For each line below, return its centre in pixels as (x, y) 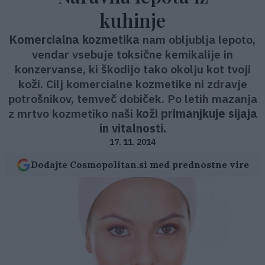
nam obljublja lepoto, (198, 39)
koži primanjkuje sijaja (196, 113)
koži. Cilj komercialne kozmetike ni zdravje (132, 84)
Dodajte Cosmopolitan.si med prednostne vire (140, 165)
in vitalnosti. (132, 128)
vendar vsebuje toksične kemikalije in (132, 54)
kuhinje (132, 20)
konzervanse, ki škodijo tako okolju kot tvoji (132, 69)
